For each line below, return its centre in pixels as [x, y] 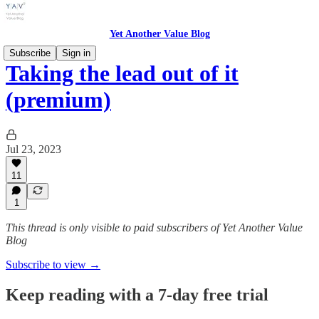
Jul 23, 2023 [33, 149]
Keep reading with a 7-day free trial [137, 294]
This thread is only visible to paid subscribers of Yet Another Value [154, 228]
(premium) [58, 100]
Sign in [76, 53]
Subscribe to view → [53, 265]
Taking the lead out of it [122, 74]
